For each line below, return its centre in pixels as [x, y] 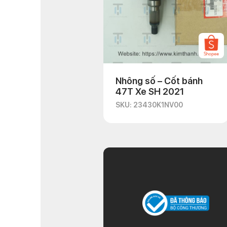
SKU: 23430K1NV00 [149, 105]
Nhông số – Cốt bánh [159, 81]
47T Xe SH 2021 [150, 91]
